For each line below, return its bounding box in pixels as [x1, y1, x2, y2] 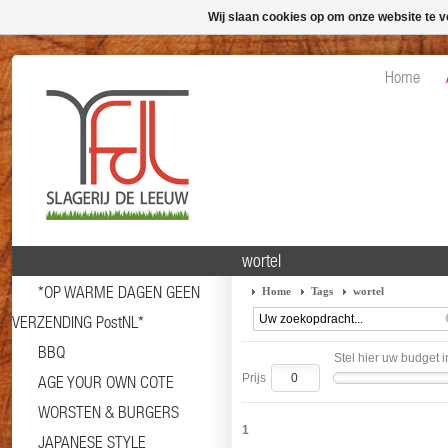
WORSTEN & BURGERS [38, 402, 179, 422]
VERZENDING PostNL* [12, 312, 144, 332]
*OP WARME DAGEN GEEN [38, 282, 200, 302]
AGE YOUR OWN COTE [38, 372, 174, 392]
